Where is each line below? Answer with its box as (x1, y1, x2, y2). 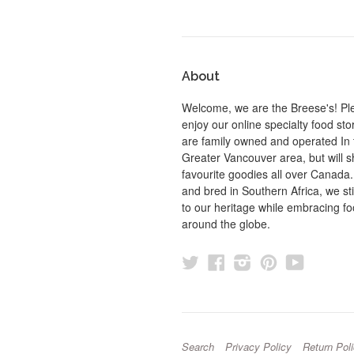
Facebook (225, 249, 299, 274)
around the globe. (182, 216, 270, 232)
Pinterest (277, 249, 345, 274)
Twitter (199, 249, 249, 274)
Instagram (251, 249, 327, 274)
